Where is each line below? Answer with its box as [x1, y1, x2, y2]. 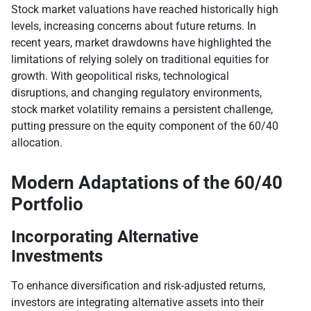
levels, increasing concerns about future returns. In [11, 19, 256, 33]
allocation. [11, 136, 62, 150]
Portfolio [11, 194, 83, 215]
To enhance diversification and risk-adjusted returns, [11, 279, 265, 293]
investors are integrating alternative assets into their [11, 296, 264, 310]
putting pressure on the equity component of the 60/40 [11, 119, 278, 133]
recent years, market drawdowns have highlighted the [11, 36, 271, 50]
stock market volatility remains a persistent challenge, [11, 103, 273, 117]
